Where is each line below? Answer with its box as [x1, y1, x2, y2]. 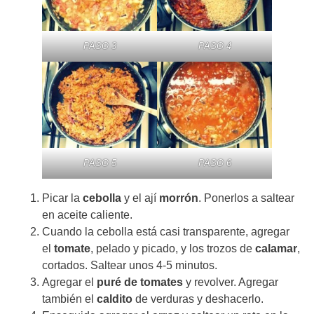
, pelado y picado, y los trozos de [90, 242, 255, 254]
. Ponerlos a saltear [198, 191, 294, 204]
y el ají [121, 191, 159, 204]
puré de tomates [97, 275, 183, 288]
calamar [255, 242, 297, 254]
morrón [159, 191, 198, 204]
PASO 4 [198, 40, 231, 51]
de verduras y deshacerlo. [132, 292, 264, 305]
